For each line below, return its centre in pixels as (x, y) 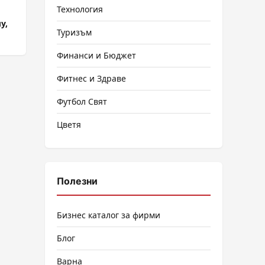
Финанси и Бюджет (96, 55)
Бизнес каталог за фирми (109, 215)
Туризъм (74, 32)
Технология (80, 9)
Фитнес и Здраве (91, 78)
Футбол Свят (82, 101)
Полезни (77, 181)
